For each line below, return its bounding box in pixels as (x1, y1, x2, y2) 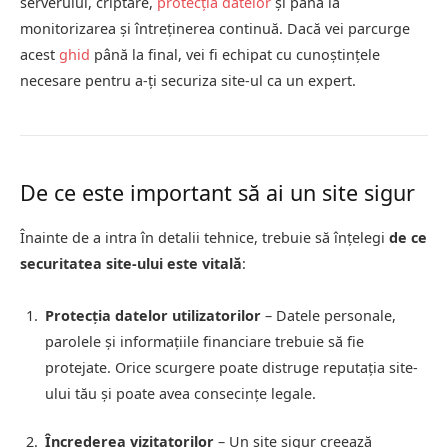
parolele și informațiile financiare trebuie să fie (45, 332, 364, 352)
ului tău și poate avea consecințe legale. (45, 384, 316, 404)
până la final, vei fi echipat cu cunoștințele (90, 45, 380, 65)
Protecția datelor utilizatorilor (45, 306, 261, 326)
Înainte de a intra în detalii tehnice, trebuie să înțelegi (20, 228, 389, 248)
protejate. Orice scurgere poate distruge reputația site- (45, 358, 418, 378)
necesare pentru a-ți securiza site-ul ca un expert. (20, 71, 356, 91)
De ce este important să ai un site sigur (20, 178, 415, 208)
